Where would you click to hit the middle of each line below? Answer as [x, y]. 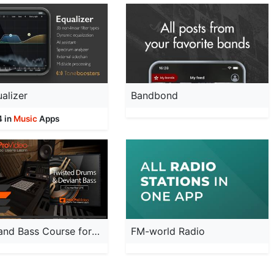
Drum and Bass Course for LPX [96, 231]
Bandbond [154, 95]
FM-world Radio [168, 231]
